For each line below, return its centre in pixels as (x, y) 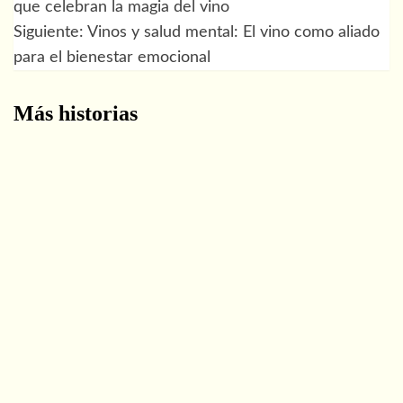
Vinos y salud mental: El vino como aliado (233, 32)
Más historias (76, 113)
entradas (59, 65)
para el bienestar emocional (112, 57)
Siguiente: (50, 32)
